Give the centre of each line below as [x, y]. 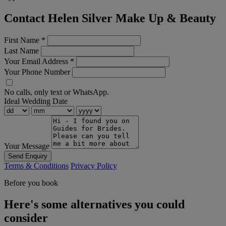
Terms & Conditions [36, 166]
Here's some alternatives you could [94, 205]
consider [26, 218]
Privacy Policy [94, 166]
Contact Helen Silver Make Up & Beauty [110, 18]
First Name [23, 40]
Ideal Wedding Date [36, 101]
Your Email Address [37, 62]
